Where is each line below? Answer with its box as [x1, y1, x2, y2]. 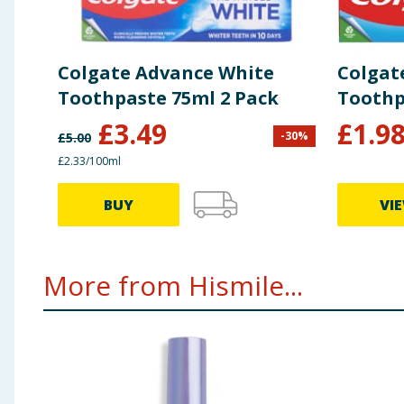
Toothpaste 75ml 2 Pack [58, 86, 279, 111]
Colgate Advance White [58, 60, 274, 86]
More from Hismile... [43, 267, 303, 305]
